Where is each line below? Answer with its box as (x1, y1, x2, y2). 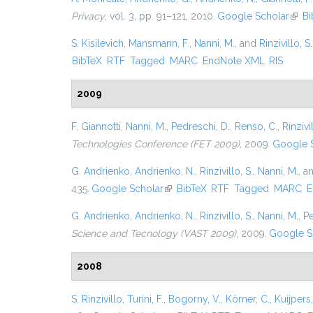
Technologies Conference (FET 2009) (71, 138, 240, 150)
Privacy (71, 10, 105, 22)
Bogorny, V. (168, 293, 221, 305)
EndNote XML (202, 55, 265, 66)
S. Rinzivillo (71, 293, 122, 305)
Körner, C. (226, 293, 270, 305)
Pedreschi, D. (171, 121, 230, 132)
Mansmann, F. (129, 38, 189, 49)
